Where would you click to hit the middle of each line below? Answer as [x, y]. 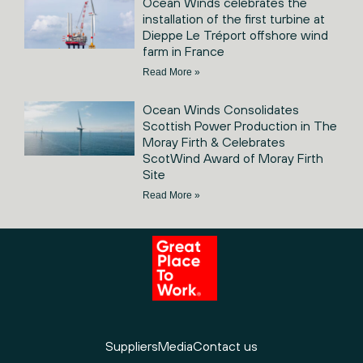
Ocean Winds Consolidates [220, 109]
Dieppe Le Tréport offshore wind [235, 34]
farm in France [183, 51]
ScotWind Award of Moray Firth [233, 158]
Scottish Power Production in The [239, 125]
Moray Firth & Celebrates [214, 141]
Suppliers [132, 346]
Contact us [225, 346]
